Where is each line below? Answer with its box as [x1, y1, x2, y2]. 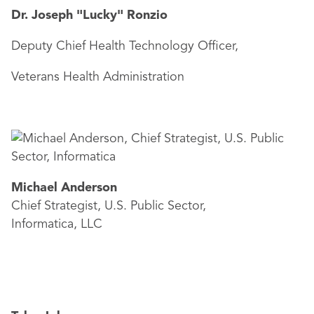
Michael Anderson [11, 182, 117, 195]
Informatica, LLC [11, 218, 102, 231]
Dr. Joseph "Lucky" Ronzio [11, 9, 168, 22]
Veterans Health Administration [11, 71, 184, 84]
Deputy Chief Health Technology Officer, [11, 40, 238, 53]
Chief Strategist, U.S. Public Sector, [11, 200, 206, 213]
